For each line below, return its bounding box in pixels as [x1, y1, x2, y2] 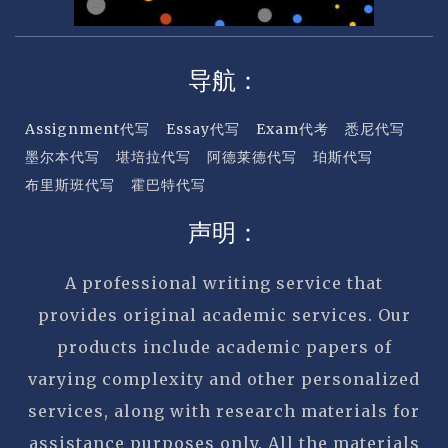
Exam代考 [256, 119, 329, 138]
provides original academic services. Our [37, 304, 411, 325]
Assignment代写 [25, 119, 150, 138]
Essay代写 [166, 119, 240, 138]
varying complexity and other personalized [28, 368, 420, 389]
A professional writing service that [65, 272, 383, 293]
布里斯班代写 [25, 175, 115, 194]
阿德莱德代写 [207, 147, 297, 166]
